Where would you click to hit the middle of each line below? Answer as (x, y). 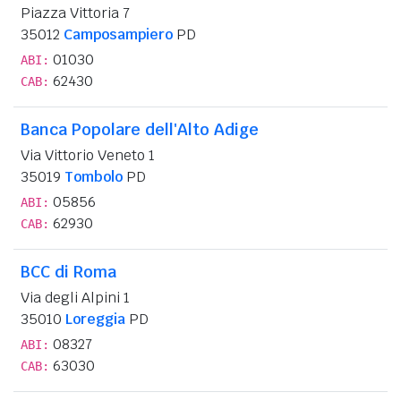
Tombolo (94, 176)
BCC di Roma (68, 271)
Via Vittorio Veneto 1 (88, 155)
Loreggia (95, 319)
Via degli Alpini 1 (75, 297)
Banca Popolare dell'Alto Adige (140, 129)
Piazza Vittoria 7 (75, 13)
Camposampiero (118, 34)
